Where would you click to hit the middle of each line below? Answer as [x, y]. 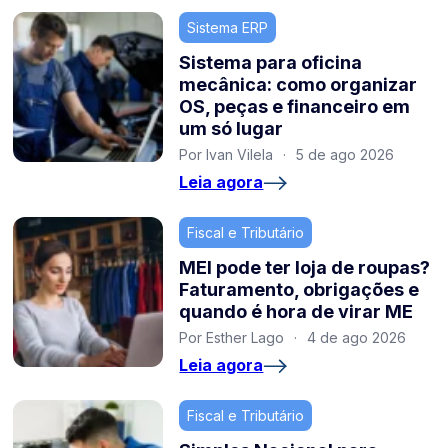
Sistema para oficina [271, 63]
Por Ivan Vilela [226, 155]
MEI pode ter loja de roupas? [305, 268]
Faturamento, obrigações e [299, 290]
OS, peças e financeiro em [295, 107]
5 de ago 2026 [345, 155]
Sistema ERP [228, 28]
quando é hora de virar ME [296, 312]
